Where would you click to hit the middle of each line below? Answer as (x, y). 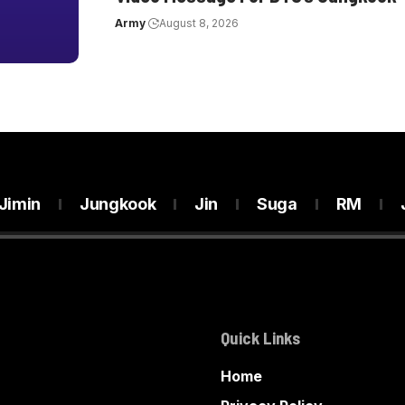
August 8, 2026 (199, 24)
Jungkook (118, 204)
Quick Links (260, 337)
